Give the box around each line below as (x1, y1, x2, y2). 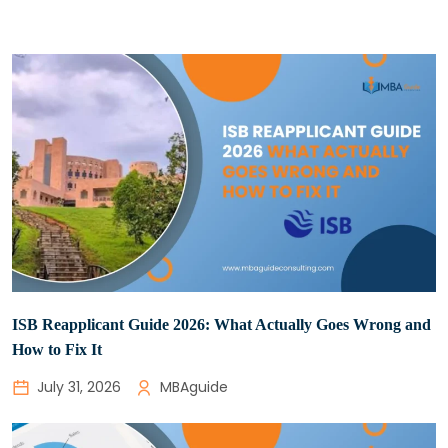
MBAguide (160, 377, 228, 398)
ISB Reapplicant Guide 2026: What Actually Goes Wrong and (12, 316, 431, 334)
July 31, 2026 (37, 377, 121, 398)
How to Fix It (12, 341, 102, 359)
